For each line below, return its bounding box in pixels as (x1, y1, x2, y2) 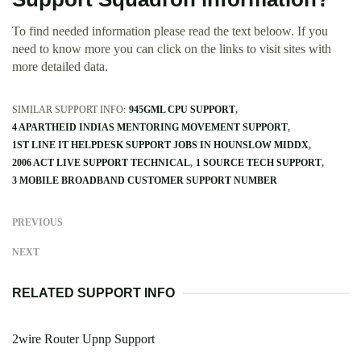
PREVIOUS (12, 217, 63, 229)
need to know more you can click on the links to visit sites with (12, 42, 331, 56)
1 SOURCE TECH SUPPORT (196, 157, 322, 169)
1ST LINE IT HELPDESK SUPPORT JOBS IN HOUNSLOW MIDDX (12, 139, 309, 151)
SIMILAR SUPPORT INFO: (12, 104, 126, 116)
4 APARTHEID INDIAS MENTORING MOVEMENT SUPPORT (12, 122, 288, 134)
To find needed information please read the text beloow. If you (12, 24, 328, 39)
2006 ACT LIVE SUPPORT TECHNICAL (12, 157, 190, 169)
